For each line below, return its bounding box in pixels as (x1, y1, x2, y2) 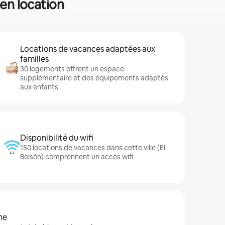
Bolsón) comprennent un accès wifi (20, 152, 133, 161)
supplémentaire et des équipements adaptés (20, 73, 168, 82)
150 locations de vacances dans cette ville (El (20, 143, 165, 152)
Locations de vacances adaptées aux (20, 44, 155, 54)
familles (20, 54, 49, 64)
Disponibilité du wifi (20, 133, 93, 143)
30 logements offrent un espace (20, 64, 124, 73)
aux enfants (20, 82, 58, 91)
